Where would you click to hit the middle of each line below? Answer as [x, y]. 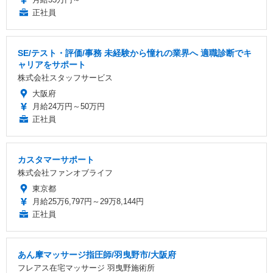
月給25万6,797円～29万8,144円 [88, 201]
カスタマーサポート [56, 159]
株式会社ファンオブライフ [65, 172]
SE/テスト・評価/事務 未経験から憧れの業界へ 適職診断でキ [135, 53]
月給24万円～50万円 [69, 106]
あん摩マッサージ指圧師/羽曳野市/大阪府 [97, 254]
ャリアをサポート [52, 64]
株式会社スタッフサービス [65, 77]
